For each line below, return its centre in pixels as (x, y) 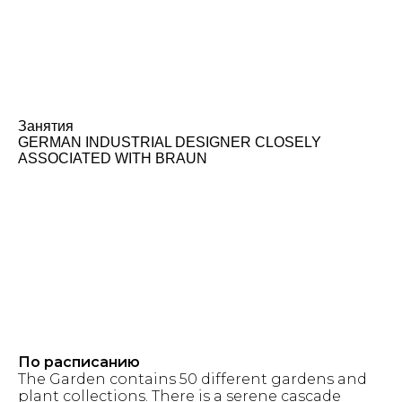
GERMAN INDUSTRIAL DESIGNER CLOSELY (170, 142)
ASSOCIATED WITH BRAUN (113, 158)
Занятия (46, 126)
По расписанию (79, 362)
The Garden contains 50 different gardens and (192, 379)
